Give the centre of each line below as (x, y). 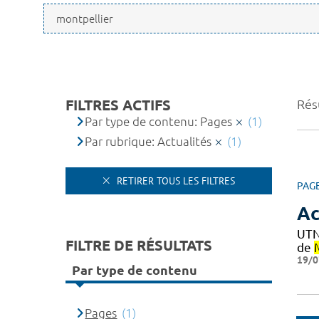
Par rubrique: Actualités (148, 141)
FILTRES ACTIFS (118, 105)
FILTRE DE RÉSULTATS (139, 245)
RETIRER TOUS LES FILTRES (174, 181)
